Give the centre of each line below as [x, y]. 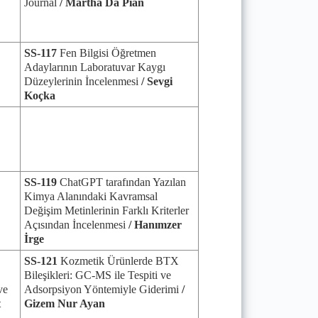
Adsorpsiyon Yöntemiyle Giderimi [103, 289]
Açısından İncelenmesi [76, 225]
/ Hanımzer [155, 225]
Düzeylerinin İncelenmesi [81, 81]
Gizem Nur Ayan [65, 303]
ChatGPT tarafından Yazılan [121, 182]
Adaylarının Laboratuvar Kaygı [95, 67]
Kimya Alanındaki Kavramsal [91, 196]
